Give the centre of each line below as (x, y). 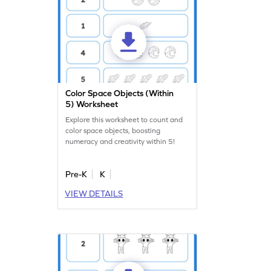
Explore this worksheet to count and (124, 120)
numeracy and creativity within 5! (120, 142)
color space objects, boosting (113, 131)
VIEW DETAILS (94, 194)
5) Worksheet (92, 104)
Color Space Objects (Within (120, 93)
